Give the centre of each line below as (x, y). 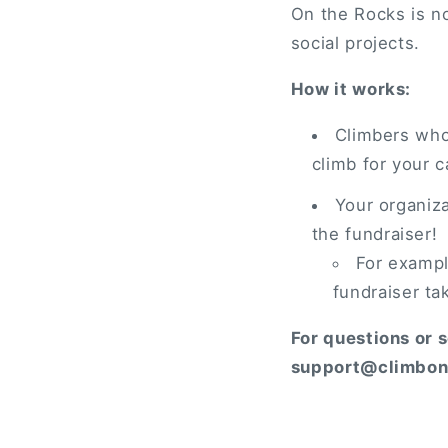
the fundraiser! (374, 233)
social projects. (355, 43)
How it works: (351, 88)
